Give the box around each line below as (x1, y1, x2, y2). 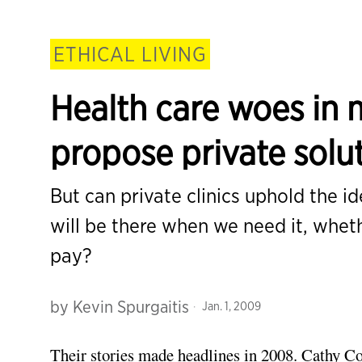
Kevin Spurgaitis (73, 296, 189, 317)
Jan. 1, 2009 (200, 299, 261, 314)
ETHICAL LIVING (53, 41, 207, 66)
